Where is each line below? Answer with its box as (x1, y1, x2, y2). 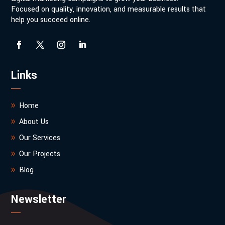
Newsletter (11, 191, 66, 207)
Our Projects (19, 148, 61, 159)
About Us (19, 116, 49, 127)
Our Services (19, 132, 61, 143)
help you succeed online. (11, 14, 91, 25)
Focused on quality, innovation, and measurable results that (11, 4, 206, 15)
